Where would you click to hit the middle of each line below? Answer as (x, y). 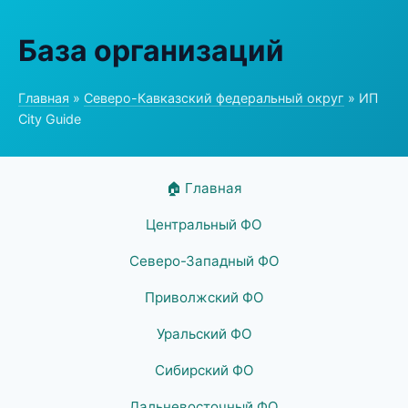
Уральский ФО (204, 334)
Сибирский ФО (204, 370)
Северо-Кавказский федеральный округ (214, 98)
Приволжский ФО (204, 297)
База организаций (151, 51)
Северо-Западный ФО (204, 261)
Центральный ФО (204, 224)
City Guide (50, 119)
